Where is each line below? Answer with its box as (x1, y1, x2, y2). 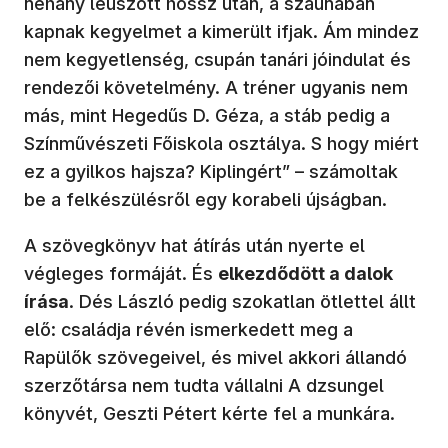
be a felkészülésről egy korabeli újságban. (24, 188, 392, 210)
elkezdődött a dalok (218, 262, 393, 284)
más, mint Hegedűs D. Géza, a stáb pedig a (24, 104, 390, 126)
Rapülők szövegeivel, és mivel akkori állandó (24, 346, 407, 368)
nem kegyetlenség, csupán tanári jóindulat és (24, 48, 411, 70)
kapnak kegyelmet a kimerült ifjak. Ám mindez (24, 20, 419, 42)
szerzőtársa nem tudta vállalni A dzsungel (24, 374, 384, 396)
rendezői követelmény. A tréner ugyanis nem (24, 76, 408, 98)
